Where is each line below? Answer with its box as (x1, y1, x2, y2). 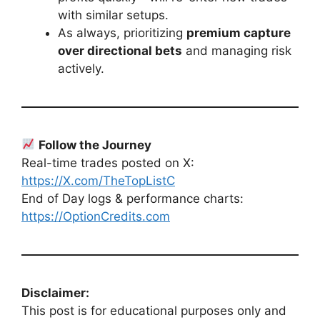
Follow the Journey (39, 137, 152, 152)
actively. (58, 61, 104, 76)
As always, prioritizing (58, 25, 186, 40)
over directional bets (58, 43, 182, 58)
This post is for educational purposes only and (21, 303, 286, 318)
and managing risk (182, 43, 291, 58)
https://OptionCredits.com (21, 209, 170, 224)
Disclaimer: (21, 285, 89, 300)
